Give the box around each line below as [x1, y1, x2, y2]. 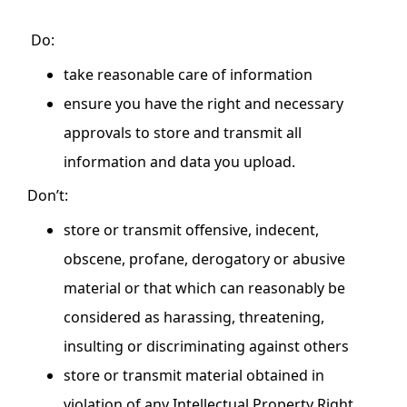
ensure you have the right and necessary [64, 93, 343, 114]
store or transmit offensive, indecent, [64, 219, 319, 240]
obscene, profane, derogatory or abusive [64, 248, 345, 269]
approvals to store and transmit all [64, 122, 302, 143]
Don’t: [27, 185, 68, 205]
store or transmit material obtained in [64, 364, 324, 385]
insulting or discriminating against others [64, 335, 349, 356]
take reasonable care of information [64, 64, 313, 84]
